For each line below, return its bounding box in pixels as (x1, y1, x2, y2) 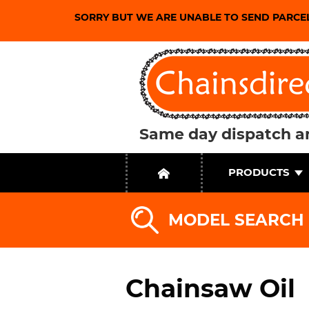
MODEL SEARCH (168, 210, 304, 230)
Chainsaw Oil (126, 273, 295, 303)
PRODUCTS (228, 166, 290, 179)
